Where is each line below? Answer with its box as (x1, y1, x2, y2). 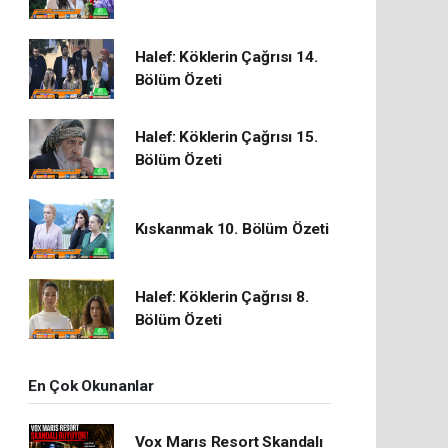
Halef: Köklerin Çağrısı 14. (134, 48, 318, 66)
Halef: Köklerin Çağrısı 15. (134, 128, 318, 146)
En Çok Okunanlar (27, 377, 154, 395)
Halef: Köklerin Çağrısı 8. (134, 288, 309, 306)
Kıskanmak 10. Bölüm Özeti (134, 219, 329, 238)
